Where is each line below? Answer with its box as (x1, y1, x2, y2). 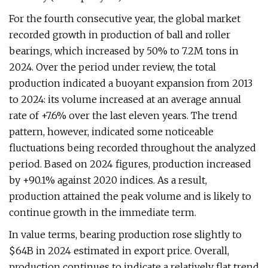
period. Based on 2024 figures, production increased (9, 158, 251, 170)
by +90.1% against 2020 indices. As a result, (9, 174, 207, 186)
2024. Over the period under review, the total (9, 61, 216, 73)
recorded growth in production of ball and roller (9, 29, 230, 41)
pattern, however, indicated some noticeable (9, 126, 214, 138)
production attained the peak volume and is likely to (9, 190, 251, 202)
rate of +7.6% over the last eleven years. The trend (9, 109, 237, 121)
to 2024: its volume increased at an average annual (9, 93, 241, 105)
